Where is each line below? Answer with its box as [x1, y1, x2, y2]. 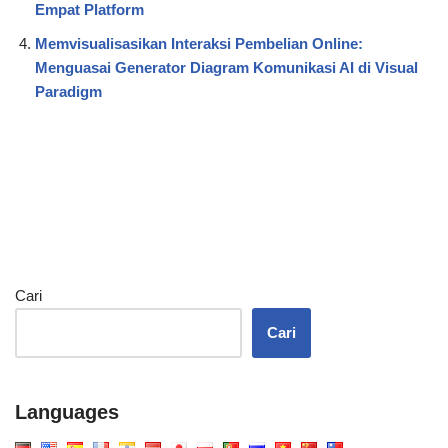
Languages [15, 401, 119, 424]
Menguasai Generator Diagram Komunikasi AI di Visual [35, 59, 418, 77]
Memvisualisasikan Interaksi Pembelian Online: [35, 35, 363, 53]
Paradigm [35, 83, 102, 101]
